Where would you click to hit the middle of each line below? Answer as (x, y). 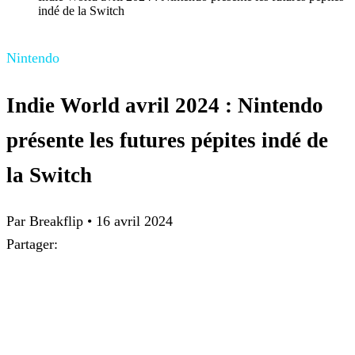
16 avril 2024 (134, 221)
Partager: (32, 244)
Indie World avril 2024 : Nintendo (165, 105)
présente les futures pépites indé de (167, 140)
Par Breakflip (47, 221)
